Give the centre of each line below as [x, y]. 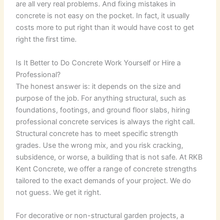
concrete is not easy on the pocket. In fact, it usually [103, 16]
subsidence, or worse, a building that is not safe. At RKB [109, 157]
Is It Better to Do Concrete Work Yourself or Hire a [98, 63]
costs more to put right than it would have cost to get [105, 28]
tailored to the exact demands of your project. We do [104, 180]
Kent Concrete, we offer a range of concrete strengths [107, 169]
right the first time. [46, 40]
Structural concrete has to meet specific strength [97, 133]
